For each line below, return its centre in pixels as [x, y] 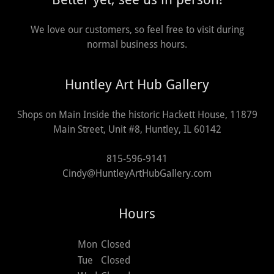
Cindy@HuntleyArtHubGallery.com [137, 173]
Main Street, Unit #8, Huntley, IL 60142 [137, 129]
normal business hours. [137, 44]
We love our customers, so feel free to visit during [137, 30]
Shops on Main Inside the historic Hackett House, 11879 [137, 115]
